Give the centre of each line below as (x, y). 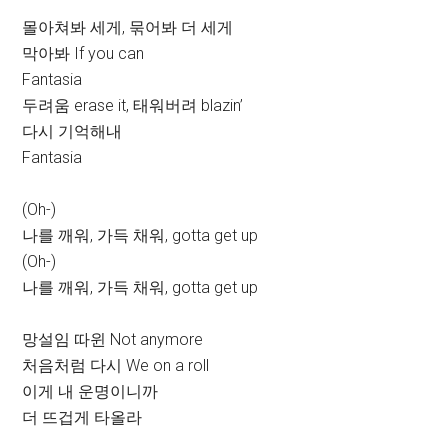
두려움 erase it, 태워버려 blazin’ (133, 106)
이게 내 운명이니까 (90, 392)
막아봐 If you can (83, 54)
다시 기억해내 (72, 132)
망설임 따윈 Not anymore (113, 340)
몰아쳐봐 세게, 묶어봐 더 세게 (128, 28)
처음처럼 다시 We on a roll (116, 366)
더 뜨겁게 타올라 (82, 418)
